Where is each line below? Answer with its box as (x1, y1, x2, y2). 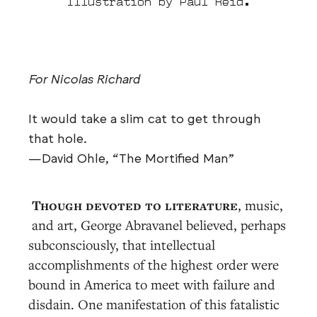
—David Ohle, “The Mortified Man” (28, 149, 234, 165)
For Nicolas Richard (28, 69, 140, 86)
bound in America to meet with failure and (28, 275, 275, 293)
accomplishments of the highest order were (28, 255, 279, 273)
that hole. (28, 129, 87, 145)
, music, (238, 195, 283, 214)
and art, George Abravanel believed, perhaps (32, 215, 286, 234)
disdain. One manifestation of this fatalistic (28, 294, 279, 313)
